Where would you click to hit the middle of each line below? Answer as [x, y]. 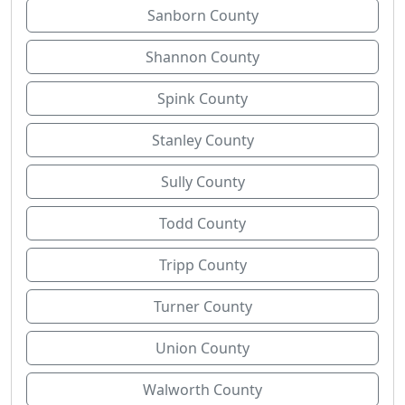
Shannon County [202, 57]
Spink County [202, 99]
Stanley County [202, 140]
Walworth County [202, 390]
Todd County [202, 223]
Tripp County [202, 265]
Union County [202, 348]
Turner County [202, 306]
